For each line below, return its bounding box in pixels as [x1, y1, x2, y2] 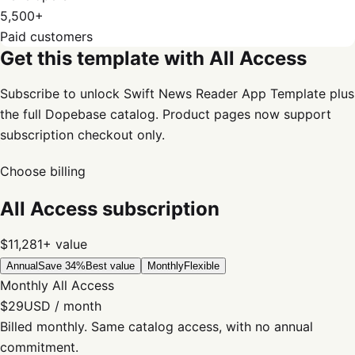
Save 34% [38, 260, 86, 272]
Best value [86, 260, 135, 272]
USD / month [24, 298, 101, 314]
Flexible [184, 260, 219, 272]
